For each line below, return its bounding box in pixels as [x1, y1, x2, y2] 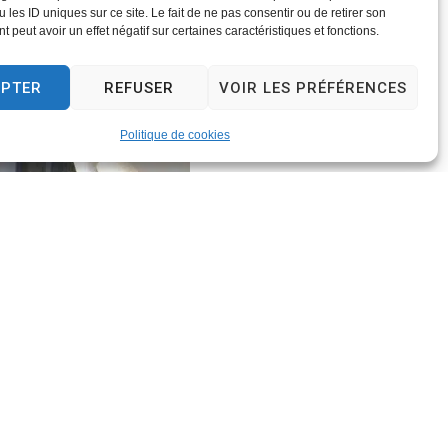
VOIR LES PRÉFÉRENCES [218, 78, 407, 97]
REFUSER [103, 78, 174, 97]
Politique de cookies [119, 128, 230, 142]
